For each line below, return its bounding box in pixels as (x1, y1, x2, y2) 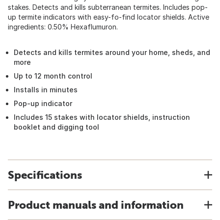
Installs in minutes (14, 85, 78, 94)
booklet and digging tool (14, 123, 99, 131)
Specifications (8, 168, 82, 181)
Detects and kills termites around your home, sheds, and (14, 48, 210, 56)
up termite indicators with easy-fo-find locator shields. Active (8, 13, 209, 21)
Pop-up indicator (14, 99, 72, 108)
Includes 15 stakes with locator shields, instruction (14, 113, 190, 121)
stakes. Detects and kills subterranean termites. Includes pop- (8, 3, 208, 11)
